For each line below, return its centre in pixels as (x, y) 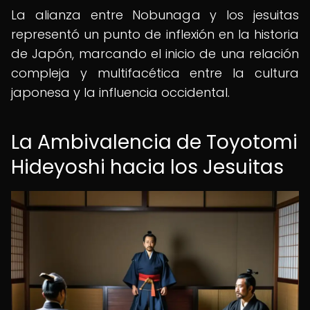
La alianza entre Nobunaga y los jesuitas (155, 15)
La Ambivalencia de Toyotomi (154, 142)
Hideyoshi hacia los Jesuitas (147, 167)
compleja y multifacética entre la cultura (155, 73)
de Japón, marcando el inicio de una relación (155, 54)
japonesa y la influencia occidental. (120, 92)
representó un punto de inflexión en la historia (155, 34)
